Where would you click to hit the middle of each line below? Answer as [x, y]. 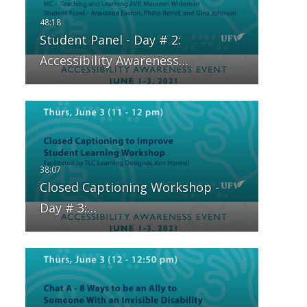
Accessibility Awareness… [114, 61]
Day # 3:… [68, 208]
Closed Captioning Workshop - [129, 187]
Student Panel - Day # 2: [110, 40]
